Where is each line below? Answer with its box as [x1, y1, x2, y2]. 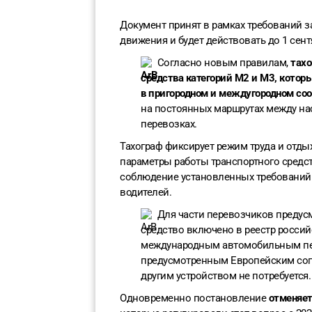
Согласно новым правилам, [157, 56, 290, 69]
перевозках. [141, 118, 197, 131]
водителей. [120, 186, 171, 199]
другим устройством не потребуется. [141, 270, 311, 283]
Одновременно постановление [120, 292, 269, 305]
